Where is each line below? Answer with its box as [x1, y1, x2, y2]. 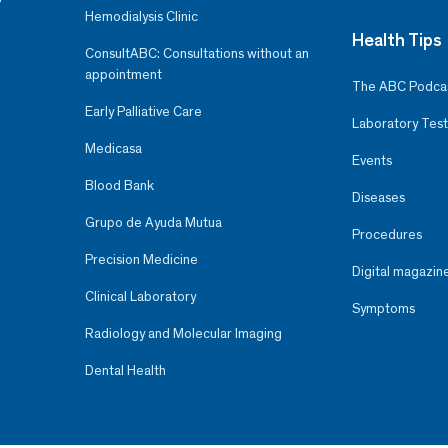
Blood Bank [84, 176, 154, 194]
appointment [84, 65, 162, 83]
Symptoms [352, 299, 415, 317]
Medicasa [84, 139, 142, 157]
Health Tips [352, 28, 442, 51]
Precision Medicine [84, 250, 198, 268]
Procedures [352, 225, 422, 243]
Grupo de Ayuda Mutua [84, 213, 222, 231]
